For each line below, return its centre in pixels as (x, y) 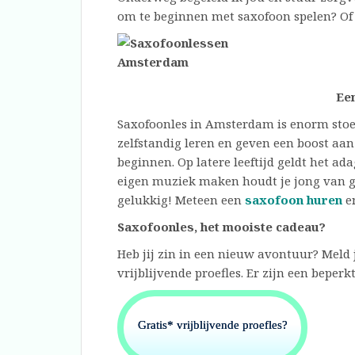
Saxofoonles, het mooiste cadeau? (221, 226)
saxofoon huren (294, 199)
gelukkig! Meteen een (181, 199)
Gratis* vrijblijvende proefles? (212, 324)
